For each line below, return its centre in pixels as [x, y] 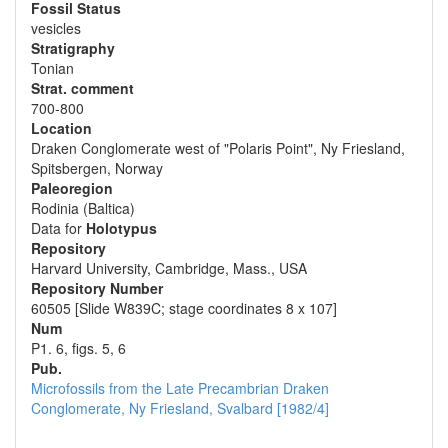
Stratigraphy [73, 48]
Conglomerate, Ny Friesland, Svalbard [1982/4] [180, 408]
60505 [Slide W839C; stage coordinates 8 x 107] [184, 308]
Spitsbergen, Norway [97, 168]
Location [61, 128]
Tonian [52, 68]
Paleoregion [72, 188]
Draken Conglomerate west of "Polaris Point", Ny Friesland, [218, 148]
